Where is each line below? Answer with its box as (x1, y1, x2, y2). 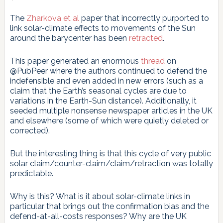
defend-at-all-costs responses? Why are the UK (9, 211, 187, 221)
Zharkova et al (26, 13, 79, 23)
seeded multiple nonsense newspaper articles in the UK (9, 106, 213, 115)
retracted (128, 33, 163, 43)
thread (140, 56, 165, 66)
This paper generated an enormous (9, 56, 141, 66)
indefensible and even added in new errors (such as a (9, 76, 203, 86)
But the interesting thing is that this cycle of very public (9, 148, 211, 158)
